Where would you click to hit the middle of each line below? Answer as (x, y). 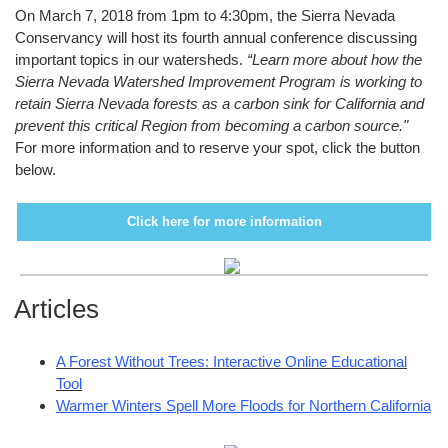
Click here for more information (224, 221)
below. (35, 169)
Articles (56, 309)
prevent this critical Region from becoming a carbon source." (211, 125)
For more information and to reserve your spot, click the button (217, 147)
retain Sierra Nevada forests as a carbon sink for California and (219, 103)
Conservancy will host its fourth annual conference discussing (216, 37)
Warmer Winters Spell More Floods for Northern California (243, 405)
